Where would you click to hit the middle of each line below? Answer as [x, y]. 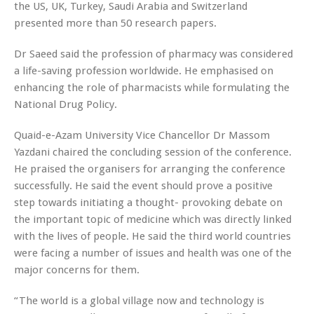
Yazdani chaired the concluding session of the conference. [153, 152]
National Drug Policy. [66, 104]
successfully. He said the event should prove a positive [143, 185]
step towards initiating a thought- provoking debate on [148, 202]
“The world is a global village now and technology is [139, 300]
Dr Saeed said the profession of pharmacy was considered [153, 54]
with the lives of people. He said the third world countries [152, 236]
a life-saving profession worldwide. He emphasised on [144, 70]
